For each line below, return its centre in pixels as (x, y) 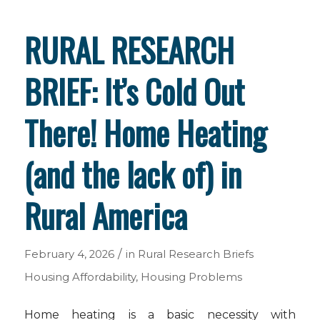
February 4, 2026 (69, 254)
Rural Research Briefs (195, 254)
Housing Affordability (80, 277)
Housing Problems (191, 277)
